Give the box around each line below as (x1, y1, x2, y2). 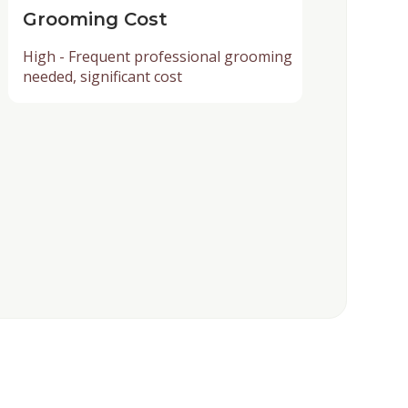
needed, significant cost (22, 66, 182, 87)
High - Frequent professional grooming (22, 46, 292, 66)
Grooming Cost (22, 7, 168, 30)
